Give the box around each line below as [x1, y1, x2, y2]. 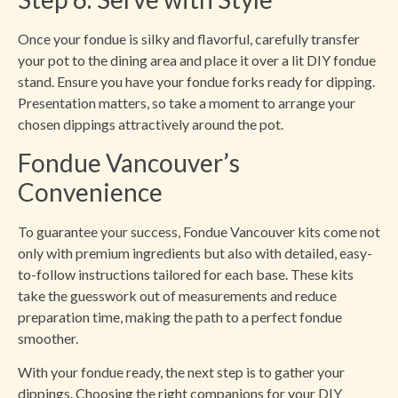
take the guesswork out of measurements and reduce [18, 286, 337, 304]
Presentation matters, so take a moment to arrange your [18, 94, 355, 112]
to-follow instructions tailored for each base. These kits [18, 265, 354, 283]
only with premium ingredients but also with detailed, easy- [18, 243, 372, 261]
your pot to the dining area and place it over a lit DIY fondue [18, 52, 376, 69]
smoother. [18, 329, 78, 346]
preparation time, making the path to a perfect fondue [18, 307, 342, 325]
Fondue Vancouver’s [18, 147, 240, 178]
